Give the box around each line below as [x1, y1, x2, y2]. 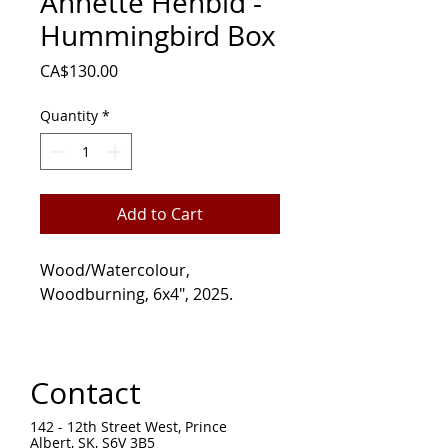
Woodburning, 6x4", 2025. [40, 282, 233, 305]
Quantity [40, 105, 98, 125]
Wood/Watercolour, [40, 258, 190, 281]
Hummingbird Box [40, 16, 276, 54]
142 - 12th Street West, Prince [30, 416, 227, 436]
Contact [30, 371, 141, 413]
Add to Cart [117, 202, 203, 225]
